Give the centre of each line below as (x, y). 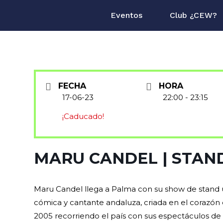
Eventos (126, 15)
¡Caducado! (83, 116)
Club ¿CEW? (193, 15)
